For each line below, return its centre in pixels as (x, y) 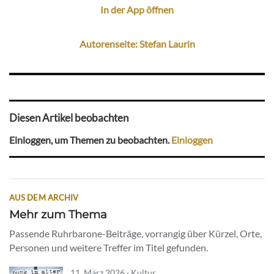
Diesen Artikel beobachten (69, 118)
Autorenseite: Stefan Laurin (137, 43)
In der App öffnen (137, 9)
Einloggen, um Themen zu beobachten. (90, 139)
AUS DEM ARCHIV (44, 198)
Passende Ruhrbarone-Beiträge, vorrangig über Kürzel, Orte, (135, 234)
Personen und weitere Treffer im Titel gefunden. (109, 248)
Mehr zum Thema (58, 215)
